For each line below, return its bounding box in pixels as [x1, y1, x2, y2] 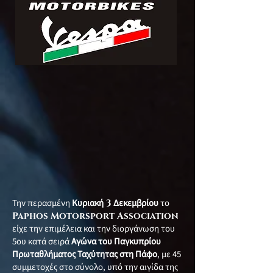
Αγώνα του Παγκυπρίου [71, 235, 161, 248]
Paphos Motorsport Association [12, 210, 179, 222]
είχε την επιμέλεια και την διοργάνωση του [12, 222, 175, 235]
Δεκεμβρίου [113, 197, 158, 210]
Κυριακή [72, 197, 104, 210]
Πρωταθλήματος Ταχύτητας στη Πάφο [12, 248, 157, 261]
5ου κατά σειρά [12, 235, 71, 248]
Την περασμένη [12, 197, 72, 210]
